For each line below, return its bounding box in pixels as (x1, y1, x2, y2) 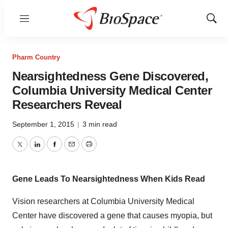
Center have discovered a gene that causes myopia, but (12, 211, 212, 220)
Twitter (19, 146, 43, 155)
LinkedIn (36, 146, 68, 155)
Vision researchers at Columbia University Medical (12, 197, 194, 206)
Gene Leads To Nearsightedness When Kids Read (12, 175, 205, 183)
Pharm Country (12, 53, 60, 61)
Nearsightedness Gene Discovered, (12, 69, 208, 83)
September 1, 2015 (12, 120, 76, 128)
